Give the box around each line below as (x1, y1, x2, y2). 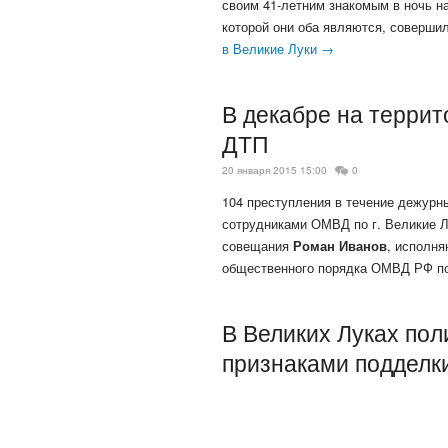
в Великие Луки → (222, 39, 334, 59)
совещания (222, 236, 293, 256)
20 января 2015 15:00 (222, 163, 327, 178)
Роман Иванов (293, 236, 387, 256)
